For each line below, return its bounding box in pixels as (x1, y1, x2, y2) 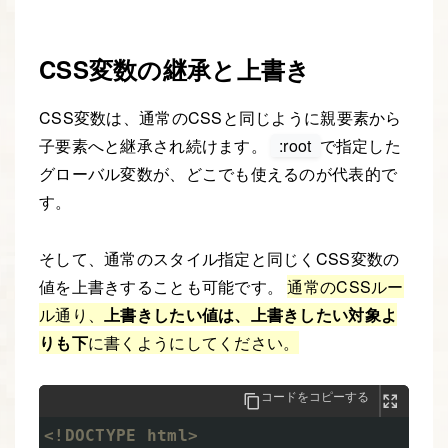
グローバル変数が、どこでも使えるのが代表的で (39, 161, 398, 185)
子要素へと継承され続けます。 (39, 133, 272, 157)
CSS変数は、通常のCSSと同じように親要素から (39, 105, 402, 129)
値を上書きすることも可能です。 (39, 274, 288, 298)
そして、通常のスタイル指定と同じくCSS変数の (39, 246, 400, 270)
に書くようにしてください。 (87, 330, 300, 354)
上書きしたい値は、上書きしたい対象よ (104, 302, 398, 326)
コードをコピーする (261, 387, 369, 405)
